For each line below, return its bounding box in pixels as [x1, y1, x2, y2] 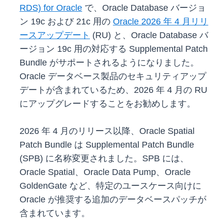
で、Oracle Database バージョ [82, 3, 206, 13]
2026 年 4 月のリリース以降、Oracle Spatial [20, 126, 195, 136]
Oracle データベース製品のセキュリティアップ [20, 71, 206, 82]
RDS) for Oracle [20, 3, 82, 13]
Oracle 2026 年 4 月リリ [113, 17, 208, 27]
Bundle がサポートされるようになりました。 [20, 58, 199, 68]
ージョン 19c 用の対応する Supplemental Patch [20, 44, 208, 54]
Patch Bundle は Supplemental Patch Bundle [20, 140, 194, 150]
